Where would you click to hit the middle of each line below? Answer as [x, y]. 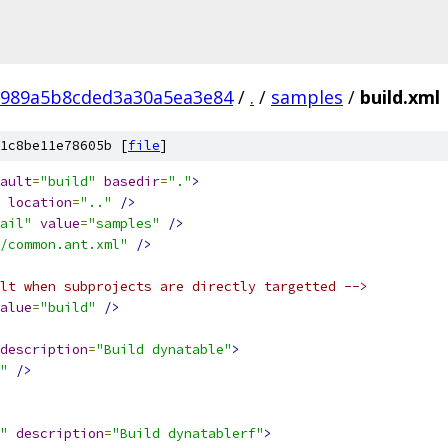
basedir [132, 181]
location [40, 202]
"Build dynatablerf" [188, 433]
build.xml [400, 97]
